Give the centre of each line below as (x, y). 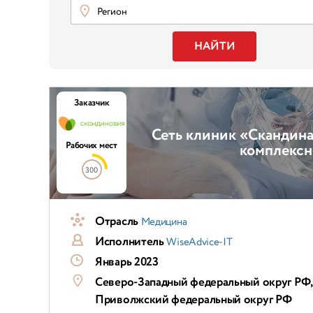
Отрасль (118, 222)
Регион (112, 12)
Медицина (164, 222)
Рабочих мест (92, 146)
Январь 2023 (127, 262)
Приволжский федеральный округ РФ (194, 300)
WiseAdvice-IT (199, 242)
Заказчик (92, 103)
